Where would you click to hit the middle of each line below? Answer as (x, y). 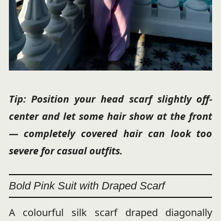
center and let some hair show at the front (110, 116)
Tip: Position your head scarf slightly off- (110, 99)
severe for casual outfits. (66, 150)
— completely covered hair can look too (110, 133)
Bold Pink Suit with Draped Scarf (87, 185)
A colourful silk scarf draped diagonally (110, 212)
